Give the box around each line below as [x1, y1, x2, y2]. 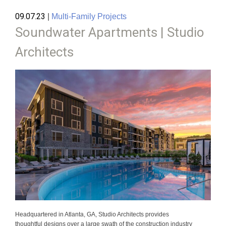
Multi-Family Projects [51, 12, 127, 21]
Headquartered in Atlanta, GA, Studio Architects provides [15, 211, 169, 218]
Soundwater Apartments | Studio [15, 25, 204, 40]
